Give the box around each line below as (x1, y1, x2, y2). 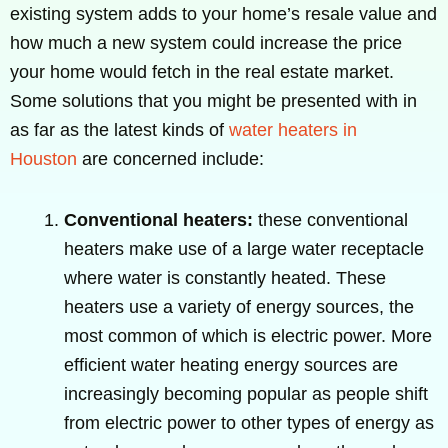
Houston (10, 149, 77, 170)
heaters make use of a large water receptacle (64, 238, 424, 259)
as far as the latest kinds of (10, 120, 229, 141)
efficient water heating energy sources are (64, 354, 398, 375)
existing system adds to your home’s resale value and (10, 4, 437, 25)
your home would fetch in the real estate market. (10, 62, 394, 83)
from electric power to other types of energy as (64, 412, 434, 433)
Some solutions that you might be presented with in (10, 91, 417, 112)
